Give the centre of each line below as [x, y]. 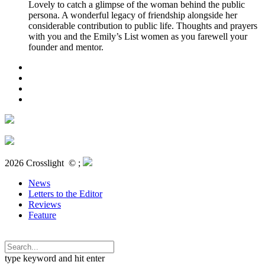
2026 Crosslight [37, 163]
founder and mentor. [66, 47]
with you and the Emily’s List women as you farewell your [138, 37]
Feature [42, 215]
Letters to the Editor [65, 194]
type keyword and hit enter [55, 258]
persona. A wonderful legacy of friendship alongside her [133, 15]
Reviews [45, 205]
